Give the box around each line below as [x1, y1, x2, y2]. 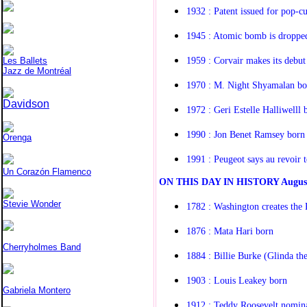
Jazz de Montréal [3, 66, 71, 76]
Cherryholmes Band [3, 242, 81, 252]
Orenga [3, 132, 32, 143]
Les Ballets [3, 56, 47, 66]
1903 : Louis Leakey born [186, 274, 287, 286]
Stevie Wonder [3, 199, 61, 209]
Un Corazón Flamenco [3, 167, 91, 177]
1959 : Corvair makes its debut [186, 54, 306, 66]
